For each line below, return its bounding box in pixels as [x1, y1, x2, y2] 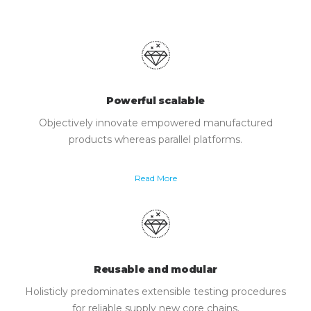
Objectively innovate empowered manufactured [38, 117, 273, 129]
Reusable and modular [93, 263, 218, 276]
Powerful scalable [106, 94, 205, 107]
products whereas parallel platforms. [69, 133, 242, 146]
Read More [134, 173, 177, 183]
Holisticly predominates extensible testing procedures [25, 285, 286, 298]
